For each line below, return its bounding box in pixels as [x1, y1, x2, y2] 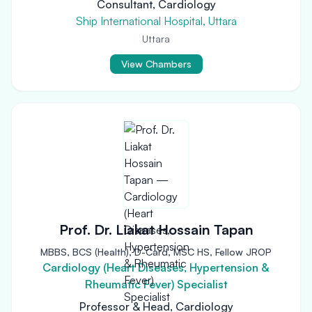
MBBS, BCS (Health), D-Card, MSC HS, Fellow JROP [40, 246, 272, 258]
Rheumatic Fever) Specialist [84, 277, 228, 291]
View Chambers [120, 58, 192, 70]
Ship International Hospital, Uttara [75, 14, 237, 28]
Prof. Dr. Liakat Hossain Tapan [58, 221, 253, 238]
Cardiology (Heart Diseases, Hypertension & [42, 260, 270, 274]
